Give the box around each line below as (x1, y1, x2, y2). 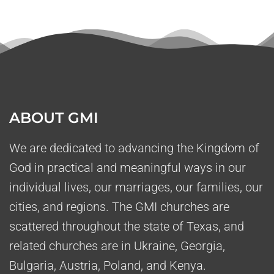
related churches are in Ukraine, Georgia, (9, 239, 225, 254)
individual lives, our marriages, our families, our (9, 180, 263, 195)
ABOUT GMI (9, 109, 98, 127)
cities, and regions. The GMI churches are (9, 199, 229, 215)
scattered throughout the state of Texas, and (9, 219, 244, 234)
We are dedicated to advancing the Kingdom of (9, 141, 259, 156)
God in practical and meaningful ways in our (9, 160, 246, 176)
